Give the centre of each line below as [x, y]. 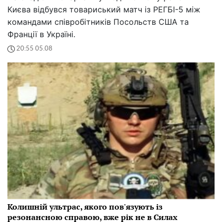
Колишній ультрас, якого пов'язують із [85, 206]
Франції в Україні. [41, 34]
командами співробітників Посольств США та [98, 22]
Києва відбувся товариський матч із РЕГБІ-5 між [104, 9]
